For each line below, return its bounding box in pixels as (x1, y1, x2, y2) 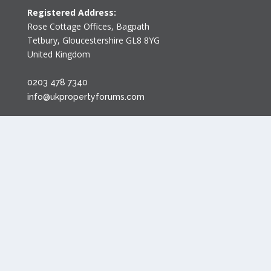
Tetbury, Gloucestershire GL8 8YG (27, 34, 160, 47)
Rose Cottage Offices (27, 21, 111, 33)
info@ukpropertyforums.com (27, 91, 145, 102)
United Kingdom (27, 48, 90, 60)
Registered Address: (27, 7, 116, 19)
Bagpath (116, 21, 149, 33)
